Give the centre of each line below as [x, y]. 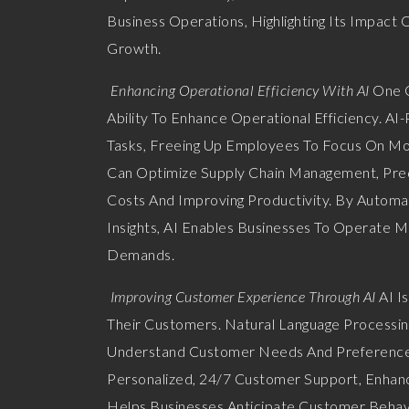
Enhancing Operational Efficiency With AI [238, 89]
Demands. [141, 254]
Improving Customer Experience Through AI [241, 296]
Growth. [134, 47]
